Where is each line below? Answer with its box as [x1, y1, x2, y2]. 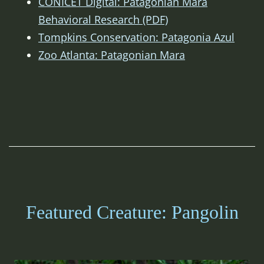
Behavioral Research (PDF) [38, 12, 168, 27]
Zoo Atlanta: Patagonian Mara [38, 48, 185, 62]
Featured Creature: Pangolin [25, 202, 239, 223]
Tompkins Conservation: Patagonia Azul [38, 30, 235, 45]
